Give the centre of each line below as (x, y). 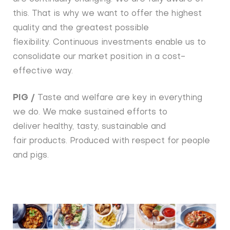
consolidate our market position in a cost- (99, 57)
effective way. (43, 72)
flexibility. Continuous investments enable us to (110, 43)
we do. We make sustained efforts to (90, 113)
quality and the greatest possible (81, 28)
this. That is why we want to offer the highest (108, 14)
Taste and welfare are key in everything (120, 98)
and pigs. (31, 156)
